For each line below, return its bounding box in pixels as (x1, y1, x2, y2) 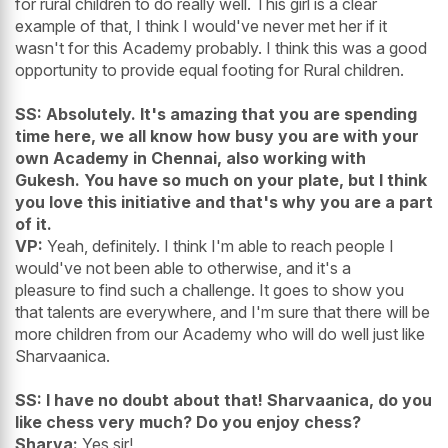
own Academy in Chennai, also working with (15, 147, 366, 168)
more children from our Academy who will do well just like (15, 323, 425, 344)
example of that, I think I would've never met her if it (15, 15, 387, 36)
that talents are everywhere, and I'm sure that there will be (15, 301, 430, 322)
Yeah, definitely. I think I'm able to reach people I (47, 235, 394, 256)
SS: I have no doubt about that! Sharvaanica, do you (15, 389, 432, 410)
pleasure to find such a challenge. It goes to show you (15, 279, 404, 300)
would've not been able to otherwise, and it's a (15, 257, 351, 278)
